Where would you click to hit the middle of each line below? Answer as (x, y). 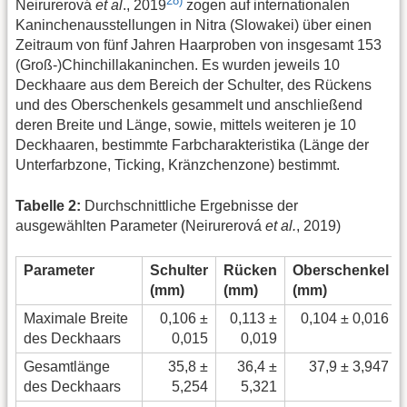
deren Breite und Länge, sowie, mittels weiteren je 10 (186, 125)
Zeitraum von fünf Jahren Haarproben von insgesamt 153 (199, 45)
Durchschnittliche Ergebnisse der (189, 205)
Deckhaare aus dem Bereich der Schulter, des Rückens (194, 85)
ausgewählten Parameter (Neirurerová (140, 225)
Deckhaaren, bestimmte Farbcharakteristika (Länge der (192, 145)
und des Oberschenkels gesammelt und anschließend (189, 105)
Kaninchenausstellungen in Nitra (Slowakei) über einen (194, 25)
